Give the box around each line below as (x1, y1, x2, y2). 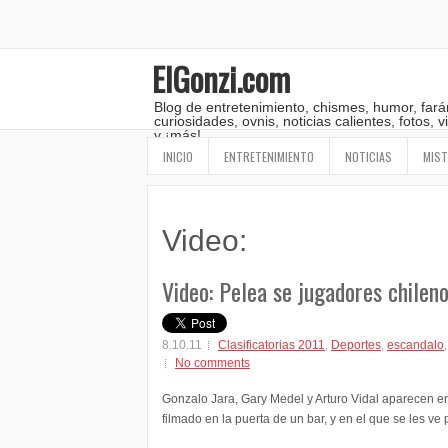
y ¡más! (154, 127, 201, 143)
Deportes (331, 337, 381, 352)
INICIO (163, 148, 193, 165)
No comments (175, 355, 250, 370)
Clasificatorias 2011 (218, 337, 325, 352)
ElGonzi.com (152, 55, 290, 102)
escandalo (387, 337, 444, 352)
